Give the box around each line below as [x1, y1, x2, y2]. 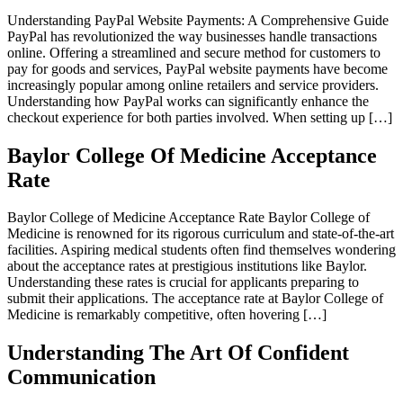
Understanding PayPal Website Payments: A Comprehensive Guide [7, 12, 389, 28]
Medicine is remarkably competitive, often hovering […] [7, 307, 327, 323]
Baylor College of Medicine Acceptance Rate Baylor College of [7, 210, 370, 226]
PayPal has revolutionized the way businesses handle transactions [7, 28, 377, 44]
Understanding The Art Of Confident [7, 341, 349, 365]
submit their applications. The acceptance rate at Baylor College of [7, 291, 383, 307]
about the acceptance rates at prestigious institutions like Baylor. [7, 258, 367, 274]
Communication [7, 365, 156, 390]
